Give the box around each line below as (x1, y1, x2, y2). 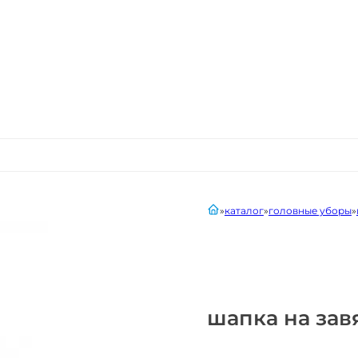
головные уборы (268, 205, 352, 217)
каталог (224, 205, 264, 217)
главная (205, 202, 246, 215)
